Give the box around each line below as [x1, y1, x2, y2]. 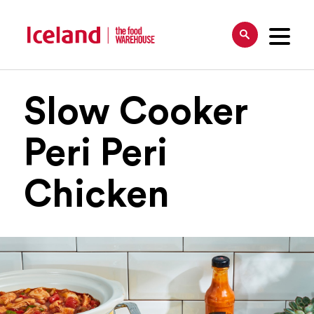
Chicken [23, 175, 170, 214]
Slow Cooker [23, 93, 248, 131]
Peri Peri [23, 134, 168, 172]
